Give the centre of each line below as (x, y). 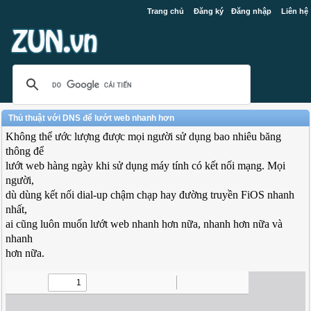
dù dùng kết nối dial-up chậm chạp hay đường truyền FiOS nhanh (150, 195)
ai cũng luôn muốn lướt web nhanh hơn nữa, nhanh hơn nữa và (144, 224)
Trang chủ (165, 11)
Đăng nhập (251, 11)
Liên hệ (294, 11)
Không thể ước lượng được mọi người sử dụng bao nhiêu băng (144, 136)
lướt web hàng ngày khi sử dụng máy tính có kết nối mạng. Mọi (146, 166)
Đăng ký (208, 11)
